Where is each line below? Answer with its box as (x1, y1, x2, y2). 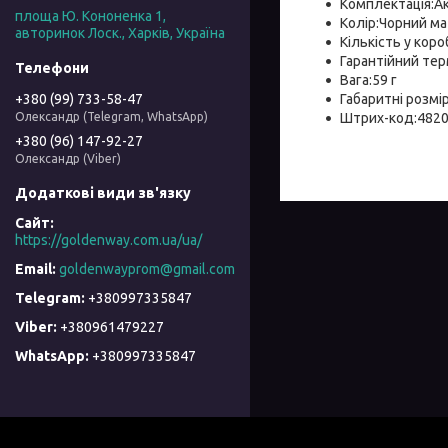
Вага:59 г (340, 71, 397, 88)
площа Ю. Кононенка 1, (15, 8, 166, 25)
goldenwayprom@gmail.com (59, 261, 235, 278)
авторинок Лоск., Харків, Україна (15, 25, 225, 42)
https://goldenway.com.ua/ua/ (15, 232, 202, 249)
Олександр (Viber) (15, 151, 121, 165)
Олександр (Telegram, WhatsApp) (15, 109, 208, 123)
